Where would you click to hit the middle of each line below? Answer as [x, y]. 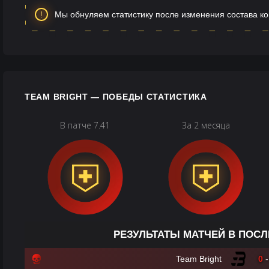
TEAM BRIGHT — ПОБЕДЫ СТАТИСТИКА [116, 97]
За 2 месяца [206, 125]
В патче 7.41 [85, 125]
